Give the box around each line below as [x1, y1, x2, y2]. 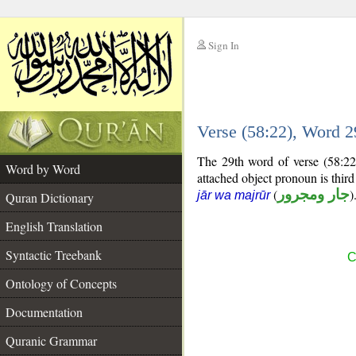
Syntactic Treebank [6, 246, 102, 263]
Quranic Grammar [6, 332, 97, 349]
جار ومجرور [277, 186, 350, 203]
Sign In [208, 38, 239, 52]
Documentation [6, 304, 83, 320]
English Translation [6, 218, 103, 234]
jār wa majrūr [197, 188, 270, 202]
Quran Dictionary [6, 189, 94, 206]
